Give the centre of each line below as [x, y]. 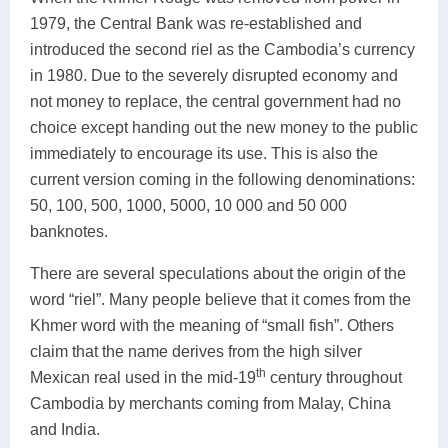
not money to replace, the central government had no [215, 101]
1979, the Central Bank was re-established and [196, 23]
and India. [65, 429]
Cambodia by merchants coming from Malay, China [210, 403]
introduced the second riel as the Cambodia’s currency [222, 49]
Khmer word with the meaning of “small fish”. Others [212, 325]
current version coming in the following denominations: [222, 179]
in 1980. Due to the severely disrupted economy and [214, 75]
